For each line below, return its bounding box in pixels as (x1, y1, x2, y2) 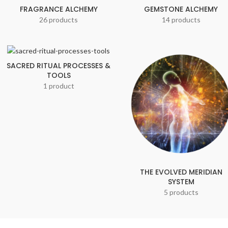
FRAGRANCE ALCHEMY (19, 4, 98, 14)
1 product (43, 81, 74, 91)
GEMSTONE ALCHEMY (144, 4, 218, 14)
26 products (39, 15, 78, 24)
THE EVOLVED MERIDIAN (139, 167, 222, 178)
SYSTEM (167, 177, 194, 187)
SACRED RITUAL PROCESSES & (7, 61, 111, 71)
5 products (163, 188, 198, 197)
